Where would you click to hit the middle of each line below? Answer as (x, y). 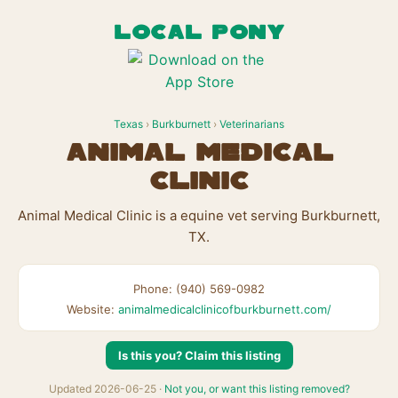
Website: (92, 309)
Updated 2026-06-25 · (106, 389)
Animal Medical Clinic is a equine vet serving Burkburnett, (199, 215)
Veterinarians (252, 124)
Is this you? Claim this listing (199, 355)
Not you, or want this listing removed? (257, 389)
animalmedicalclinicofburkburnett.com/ (225, 309)
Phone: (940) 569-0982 (199, 289)
